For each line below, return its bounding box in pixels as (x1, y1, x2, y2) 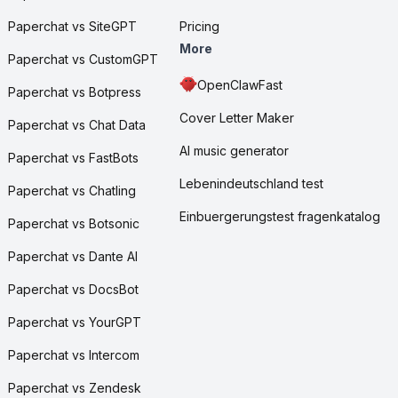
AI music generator (179, 142, 289, 158)
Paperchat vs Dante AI (7, 248, 138, 264)
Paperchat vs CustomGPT (7, 51, 158, 67)
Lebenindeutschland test (179, 175, 323, 191)
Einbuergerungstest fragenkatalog (179, 208, 380, 224)
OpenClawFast (197, 76, 283, 92)
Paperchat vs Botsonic (7, 215, 139, 231)
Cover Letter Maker (179, 109, 294, 125)
